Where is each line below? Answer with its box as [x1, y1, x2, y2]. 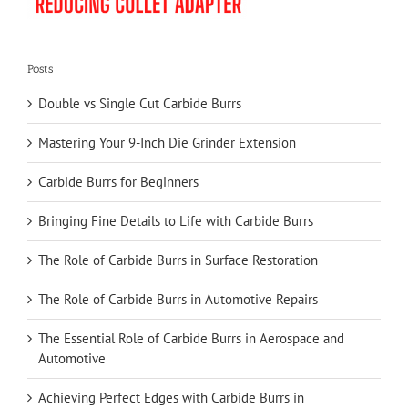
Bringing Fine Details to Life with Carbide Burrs [38, 211, 313, 229]
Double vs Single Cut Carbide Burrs [38, 94, 241, 112]
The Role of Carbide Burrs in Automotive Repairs [38, 290, 318, 308]
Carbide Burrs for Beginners [38, 172, 199, 190]
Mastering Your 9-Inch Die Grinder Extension [38, 133, 296, 151]
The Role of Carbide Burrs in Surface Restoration [38, 250, 318, 269]
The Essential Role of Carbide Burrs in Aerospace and [38, 329, 344, 347]
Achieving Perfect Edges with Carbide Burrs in [38, 388, 304, 406]
